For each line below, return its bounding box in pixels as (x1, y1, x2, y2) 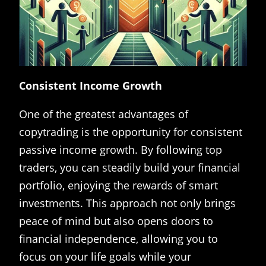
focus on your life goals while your (19, 249, 191, 264)
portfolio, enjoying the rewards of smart (19, 178, 218, 193)
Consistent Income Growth (19, 78, 162, 93)
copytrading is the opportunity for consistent (19, 125, 242, 140)
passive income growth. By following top (19, 142, 222, 157)
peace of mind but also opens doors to (19, 214, 213, 229)
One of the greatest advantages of (19, 107, 188, 122)
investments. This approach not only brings (19, 196, 236, 211)
